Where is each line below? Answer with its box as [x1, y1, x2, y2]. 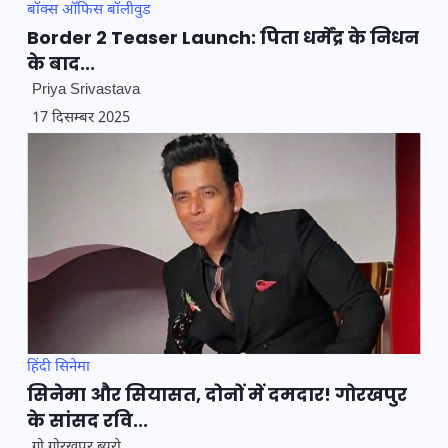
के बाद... [27, 50, 95, 76]
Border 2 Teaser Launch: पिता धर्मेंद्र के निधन [27, 24, 419, 50]
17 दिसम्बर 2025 [32, 108, 130, 128]
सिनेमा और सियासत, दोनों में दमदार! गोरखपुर [27, 382, 407, 408]
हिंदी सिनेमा [27, 358, 90, 378]
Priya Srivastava [32, 80, 140, 100]
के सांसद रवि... [27, 408, 148, 434]
